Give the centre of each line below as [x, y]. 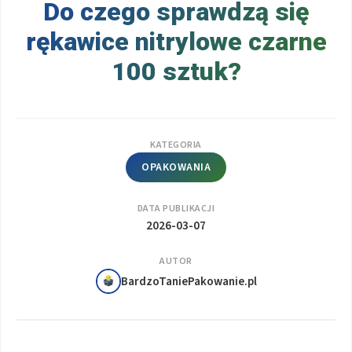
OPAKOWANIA [176, 167]
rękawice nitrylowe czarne [176, 41]
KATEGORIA [176, 145]
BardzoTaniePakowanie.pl [189, 281]
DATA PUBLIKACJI [176, 208]
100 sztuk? [176, 71]
